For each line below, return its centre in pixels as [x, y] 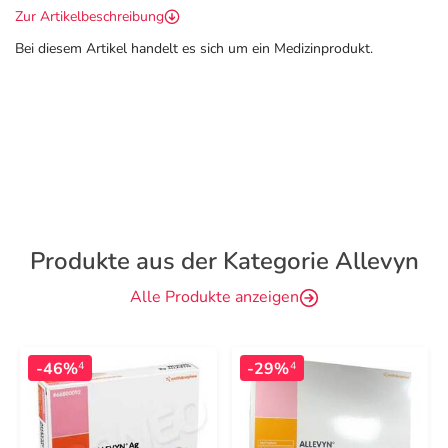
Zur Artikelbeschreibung [89, 16]
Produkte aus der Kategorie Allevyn [224, 261]
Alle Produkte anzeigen [214, 297]
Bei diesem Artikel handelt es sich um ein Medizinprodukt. [194, 48]
